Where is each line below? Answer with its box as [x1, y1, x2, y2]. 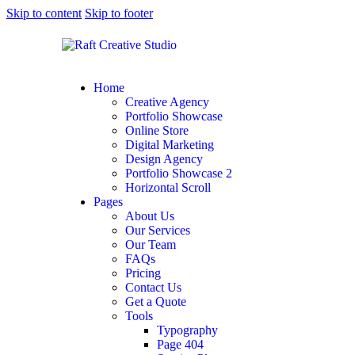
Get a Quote [125, 295, 186, 308]
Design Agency [125, 152, 203, 166]
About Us [125, 209, 174, 223]
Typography [157, 323, 218, 337]
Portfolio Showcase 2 [125, 166, 232, 180]
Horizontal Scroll [125, 181, 211, 194]
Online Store [125, 124, 189, 137]
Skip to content [6, 6, 82, 20]
